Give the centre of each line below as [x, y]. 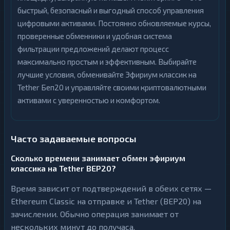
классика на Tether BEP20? [63, 168]
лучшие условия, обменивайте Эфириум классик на [107, 74]
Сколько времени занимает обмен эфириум [98, 158]
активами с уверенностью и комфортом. [89, 100]
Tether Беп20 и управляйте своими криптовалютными [112, 87]
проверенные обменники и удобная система [95, 36]
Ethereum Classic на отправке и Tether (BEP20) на [106, 201]
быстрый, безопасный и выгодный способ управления [111, 10]
